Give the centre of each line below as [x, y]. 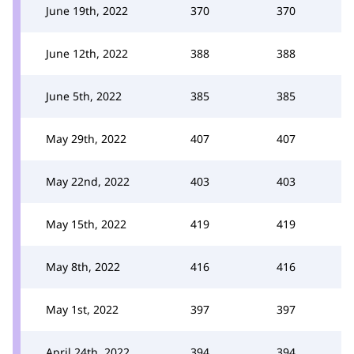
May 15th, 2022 [86, 224]
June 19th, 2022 [87, 10]
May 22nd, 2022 [88, 181]
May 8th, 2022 [83, 266]
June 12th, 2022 [87, 53]
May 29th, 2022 [86, 138]
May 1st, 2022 [82, 309]
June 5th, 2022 [84, 96]
